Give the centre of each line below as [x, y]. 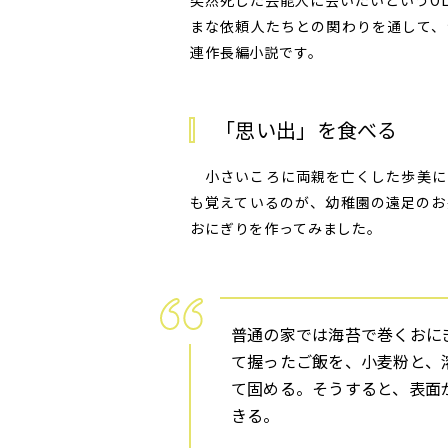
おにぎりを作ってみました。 [286, 228]
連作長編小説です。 [256, 52]
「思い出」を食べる [306, 130]
